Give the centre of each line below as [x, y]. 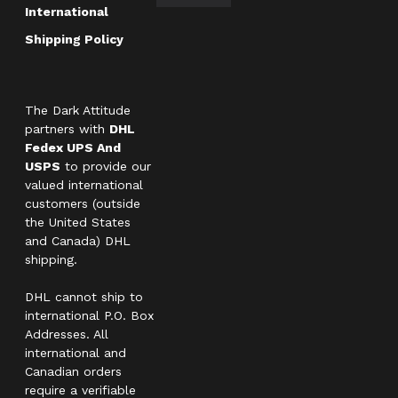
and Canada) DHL [78, 240]
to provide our [106, 166]
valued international [84, 184]
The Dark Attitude [78, 110]
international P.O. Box [89, 315]
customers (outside [83, 203]
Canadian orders [73, 371]
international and [76, 352]
